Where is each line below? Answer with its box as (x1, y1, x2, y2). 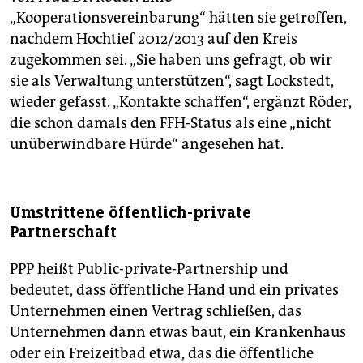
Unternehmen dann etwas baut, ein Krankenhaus (10, 323, 346, 342)
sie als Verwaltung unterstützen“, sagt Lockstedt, (10, 72, 334, 91)
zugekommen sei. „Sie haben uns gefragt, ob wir (10, 51, 332, 70)
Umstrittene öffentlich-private (10, 203, 251, 224)
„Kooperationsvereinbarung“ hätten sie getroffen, (10, 9, 347, 28)
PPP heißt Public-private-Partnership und (10, 260, 288, 279)
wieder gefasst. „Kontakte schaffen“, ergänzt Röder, (10, 93, 352, 112)
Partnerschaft (10, 222, 117, 243)
